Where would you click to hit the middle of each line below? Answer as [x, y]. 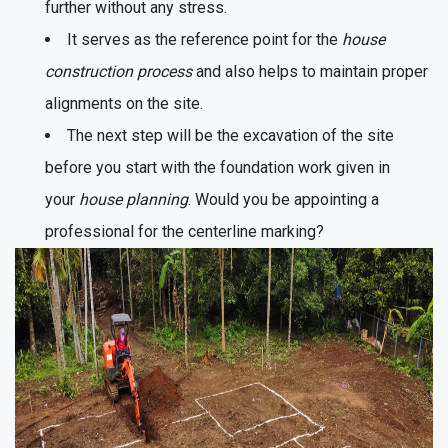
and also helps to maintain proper [310, 71]
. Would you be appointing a [283, 199]
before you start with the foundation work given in [217, 167]
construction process [118, 71]
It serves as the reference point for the [204, 39]
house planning [133, 199]
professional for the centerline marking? [184, 231]
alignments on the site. [124, 103]
